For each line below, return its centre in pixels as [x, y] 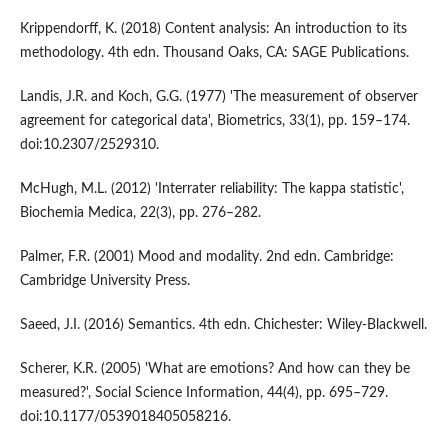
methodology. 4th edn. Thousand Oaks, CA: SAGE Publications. [214, 53]
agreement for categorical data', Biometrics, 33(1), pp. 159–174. [214, 121]
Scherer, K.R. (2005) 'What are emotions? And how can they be [214, 369]
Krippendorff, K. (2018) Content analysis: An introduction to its [213, 29]
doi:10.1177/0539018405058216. [125, 417]
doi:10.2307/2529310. [89, 145]
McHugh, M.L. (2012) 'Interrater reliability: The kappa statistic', [211, 189]
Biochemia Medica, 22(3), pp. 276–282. [140, 213]
